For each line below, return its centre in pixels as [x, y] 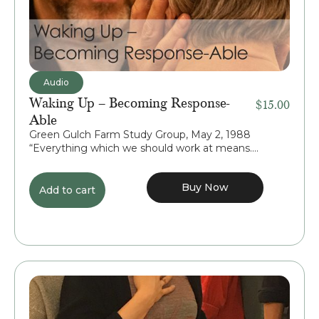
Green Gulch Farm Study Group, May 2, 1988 [140, 134]
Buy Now [205, 187]
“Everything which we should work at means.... [144, 148]
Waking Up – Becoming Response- [129, 101]
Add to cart [67, 190]
